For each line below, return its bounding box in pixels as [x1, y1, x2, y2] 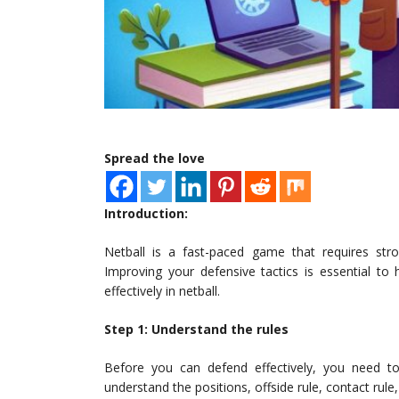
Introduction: [104, 205, 188, 223]
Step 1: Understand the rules [104, 321, 289, 338]
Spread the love [104, 150, 205, 167]
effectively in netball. [104, 282, 220, 300]
